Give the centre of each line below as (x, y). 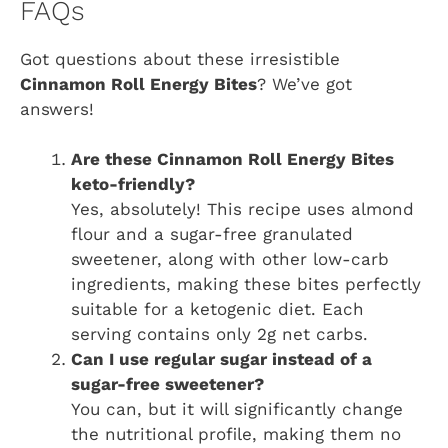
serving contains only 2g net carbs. (219, 334)
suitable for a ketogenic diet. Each (217, 309)
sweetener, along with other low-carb (230, 259)
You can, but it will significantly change (237, 409)
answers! (57, 108)
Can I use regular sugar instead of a (221, 359)
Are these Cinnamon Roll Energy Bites (232, 159)
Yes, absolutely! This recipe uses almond (242, 209)
